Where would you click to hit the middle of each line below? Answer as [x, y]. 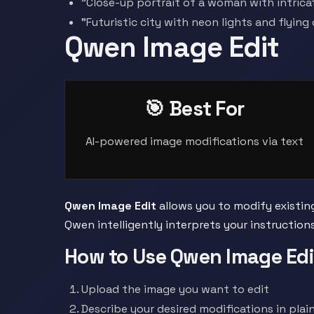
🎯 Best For [194, 109]
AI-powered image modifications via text [194, 141]
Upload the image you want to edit [175, 289]
